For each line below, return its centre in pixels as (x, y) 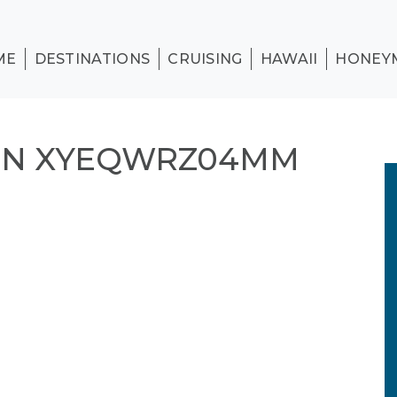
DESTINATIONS (92, 59)
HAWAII (289, 59)
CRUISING (205, 59)
